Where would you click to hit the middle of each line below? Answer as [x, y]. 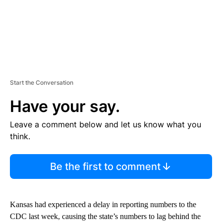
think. [20, 136]
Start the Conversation [42, 82]
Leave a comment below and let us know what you [106, 124]
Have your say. [65, 106]
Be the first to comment [105, 166]
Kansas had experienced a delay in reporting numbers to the [103, 204]
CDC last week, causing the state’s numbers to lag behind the [105, 216]
